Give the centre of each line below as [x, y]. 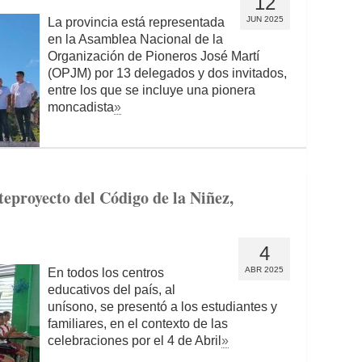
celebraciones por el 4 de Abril [135, 341]
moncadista [81, 107]
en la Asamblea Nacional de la [135, 39]
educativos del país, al [112, 290]
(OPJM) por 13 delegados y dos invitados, [167, 73]
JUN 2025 [265, 19]
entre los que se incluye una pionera [152, 90]
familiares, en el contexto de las [138, 324]
